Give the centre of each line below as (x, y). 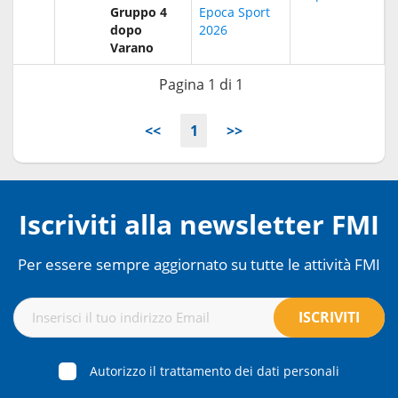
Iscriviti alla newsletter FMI (199, 224)
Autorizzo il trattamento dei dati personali (215, 371)
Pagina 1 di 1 (201, 84)
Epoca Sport (235, 12)
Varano (132, 47)
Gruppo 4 (139, 12)
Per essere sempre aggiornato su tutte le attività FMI (199, 263)
